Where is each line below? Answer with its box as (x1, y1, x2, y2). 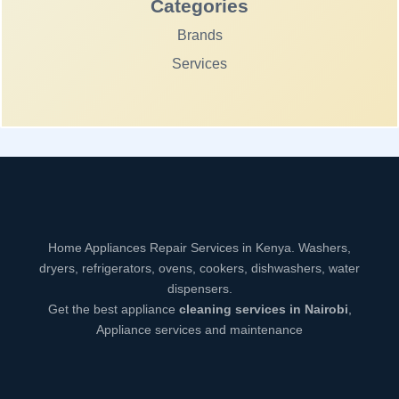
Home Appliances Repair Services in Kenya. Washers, (48, 240, 351, 255)
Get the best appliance (47, 302, 179, 316)
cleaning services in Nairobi (178, 302, 348, 316)
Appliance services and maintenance (96, 322, 303, 337)
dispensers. (167, 281, 232, 296)
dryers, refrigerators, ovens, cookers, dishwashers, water (39, 261, 360, 275)
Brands (176, 27, 223, 43)
